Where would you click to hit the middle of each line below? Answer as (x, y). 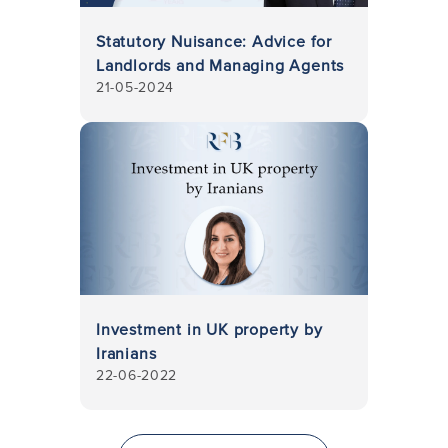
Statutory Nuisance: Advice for (214, 40)
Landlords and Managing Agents (220, 64)
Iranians (126, 352)
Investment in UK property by (209, 328)
